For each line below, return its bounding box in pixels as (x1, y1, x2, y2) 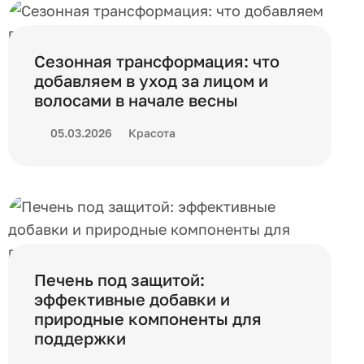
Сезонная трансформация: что (34, 51, 279, 71)
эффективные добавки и (34, 289, 230, 309)
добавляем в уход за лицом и (34, 71, 268, 90)
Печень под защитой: (34, 270, 205, 289)
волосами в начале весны (34, 90, 238, 110)
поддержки (34, 328, 126, 348)
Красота (128, 126, 175, 140)
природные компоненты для (34, 309, 262, 328)
